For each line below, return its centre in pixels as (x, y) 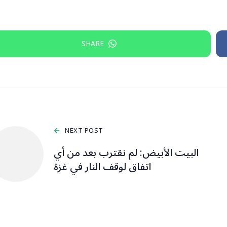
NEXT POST (84, 130)
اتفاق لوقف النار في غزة (103, 167)
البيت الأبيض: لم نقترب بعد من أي (126, 153)
